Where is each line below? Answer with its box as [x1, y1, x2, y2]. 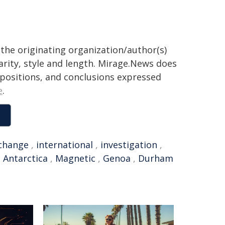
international [36, 139, 93, 151]
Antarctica [3, 152, 48, 164]
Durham [138, 152, 173, 164]
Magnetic [55, 152, 95, 164]
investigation [100, 139, 157, 151]
